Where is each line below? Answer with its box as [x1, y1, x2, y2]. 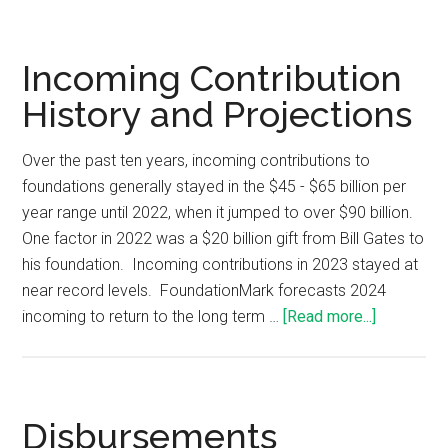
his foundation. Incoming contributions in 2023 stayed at [22, 255, 419, 275]
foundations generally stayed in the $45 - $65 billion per [22, 177, 407, 197]
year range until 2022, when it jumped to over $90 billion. [22, 203, 418, 223]
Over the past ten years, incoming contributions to [22, 151, 371, 171]
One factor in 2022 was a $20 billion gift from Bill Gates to [22, 229, 425, 249]
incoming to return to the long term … [22, 307, 284, 327]
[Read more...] [283, 307, 377, 327]
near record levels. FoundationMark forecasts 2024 [22, 281, 387, 301]
